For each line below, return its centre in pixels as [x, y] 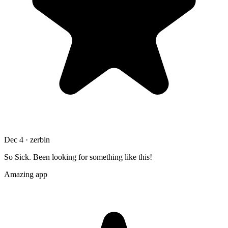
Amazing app [26, 174]
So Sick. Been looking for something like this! [78, 157]
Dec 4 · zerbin [27, 139]
